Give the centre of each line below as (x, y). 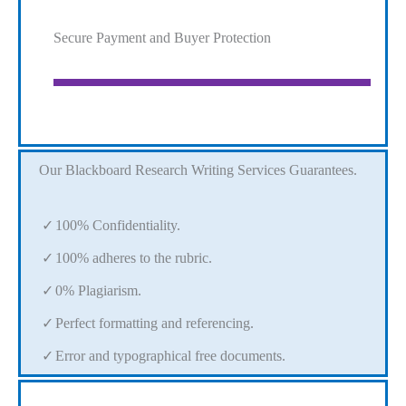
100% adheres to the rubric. (134, 258)
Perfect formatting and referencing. (155, 324)
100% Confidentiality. (118, 225)
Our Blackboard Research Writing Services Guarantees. (198, 170)
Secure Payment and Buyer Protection (162, 37)
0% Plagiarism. (98, 291)
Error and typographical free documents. (170, 356)
